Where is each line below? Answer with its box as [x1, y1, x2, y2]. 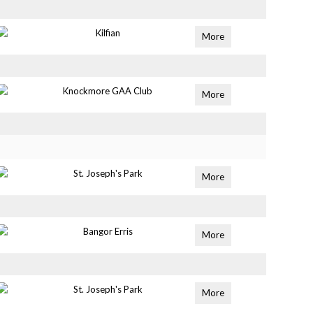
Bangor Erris [82, 226, 133, 237]
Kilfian [95, 27, 120, 38]
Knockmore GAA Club [63, 85, 153, 96]
